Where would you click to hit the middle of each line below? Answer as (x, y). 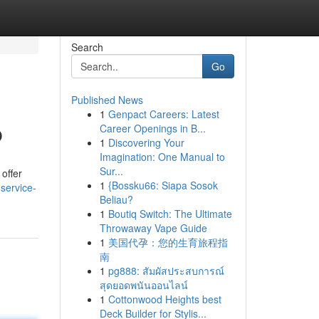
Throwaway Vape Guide (153, 228)
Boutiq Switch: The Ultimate (170, 214)
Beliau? (116, 199)
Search (87, 47)
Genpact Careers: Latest (163, 114)
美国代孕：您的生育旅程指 (168, 242)
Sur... (111, 171)
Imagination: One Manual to (162, 157)
